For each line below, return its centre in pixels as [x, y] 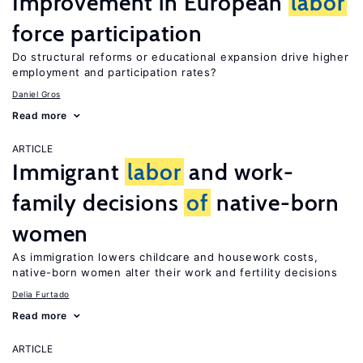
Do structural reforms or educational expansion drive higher [181, 57]
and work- [239, 172]
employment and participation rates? [115, 72]
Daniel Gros [36, 94]
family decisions [98, 203]
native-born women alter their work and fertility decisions [175, 272]
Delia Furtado [41, 294]
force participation [107, 33]
